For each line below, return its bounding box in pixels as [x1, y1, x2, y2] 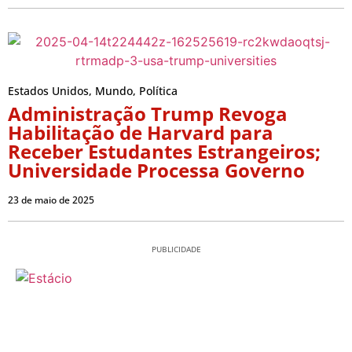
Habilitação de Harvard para [8, 119, 273, 145]
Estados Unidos [8, 82, 89, 98]
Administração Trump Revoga [8, 100, 288, 126]
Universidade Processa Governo [8, 156, 305, 183]
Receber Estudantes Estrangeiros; [8, 137, 321, 164]
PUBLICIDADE [151, 243, 201, 255]
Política [139, 82, 178, 98]
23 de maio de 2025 [8, 192, 94, 207]
